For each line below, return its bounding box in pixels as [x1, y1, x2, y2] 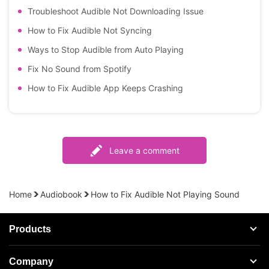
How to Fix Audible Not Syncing [28, 25, 152, 35]
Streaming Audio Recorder [9, 250, 109, 261]
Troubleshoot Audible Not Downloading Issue [28, 5, 204, 16]
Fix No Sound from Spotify [28, 63, 131, 74]
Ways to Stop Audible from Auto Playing [28, 44, 184, 55]
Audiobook [40, 189, 82, 199]
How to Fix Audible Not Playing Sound [91, 189, 240, 199]
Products [9, 223, 51, 234]
